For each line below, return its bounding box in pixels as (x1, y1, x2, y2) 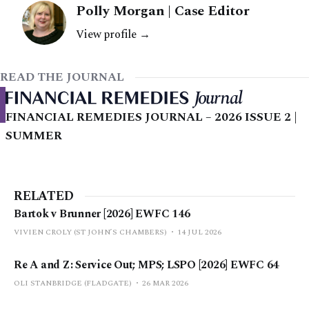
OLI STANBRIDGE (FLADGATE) (14, 277, 132, 289)
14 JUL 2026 (177, 226, 221, 238)
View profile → (76, 26, 150, 43)
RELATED (14, 186, 74, 206)
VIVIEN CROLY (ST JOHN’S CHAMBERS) (14, 226, 167, 238)
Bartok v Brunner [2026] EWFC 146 (14, 205, 190, 222)
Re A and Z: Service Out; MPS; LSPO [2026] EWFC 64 (14, 256, 279, 273)
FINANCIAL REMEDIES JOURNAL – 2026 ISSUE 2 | (6, 108, 297, 126)
